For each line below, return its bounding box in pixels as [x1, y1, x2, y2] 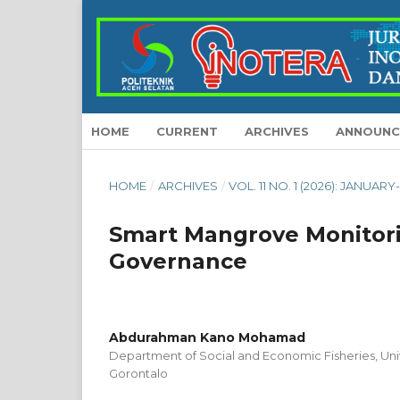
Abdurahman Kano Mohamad [109, 329, 305, 346]
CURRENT [156, 124, 218, 138]
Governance [109, 248, 247, 274]
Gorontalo [109, 366, 168, 380]
